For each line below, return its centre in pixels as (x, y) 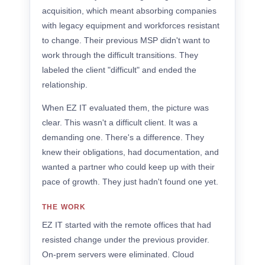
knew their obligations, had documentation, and (130, 152)
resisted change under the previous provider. (126, 240)
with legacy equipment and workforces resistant (131, 25)
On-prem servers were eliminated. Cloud (118, 254)
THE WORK (64, 207)
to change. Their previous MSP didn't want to (126, 40)
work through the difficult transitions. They (120, 55)
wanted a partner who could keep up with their (128, 167)
